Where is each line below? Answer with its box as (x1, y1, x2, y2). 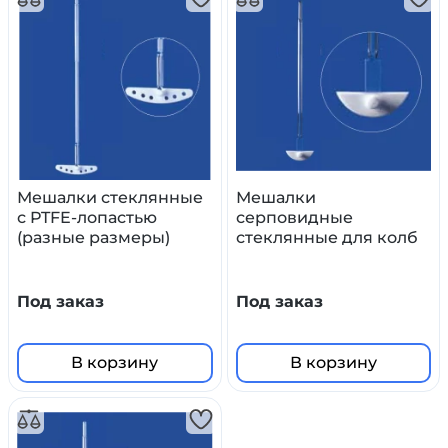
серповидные (235, 207, 353, 227)
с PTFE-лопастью (17, 207, 157, 227)
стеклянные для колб (235, 227, 418, 247)
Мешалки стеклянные (17, 187, 203, 207)
